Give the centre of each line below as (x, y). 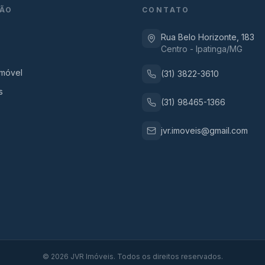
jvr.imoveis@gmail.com (204, 130)
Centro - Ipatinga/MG (202, 49)
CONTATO (166, 10)
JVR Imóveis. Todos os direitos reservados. (146, 256)
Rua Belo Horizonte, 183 (208, 37)
